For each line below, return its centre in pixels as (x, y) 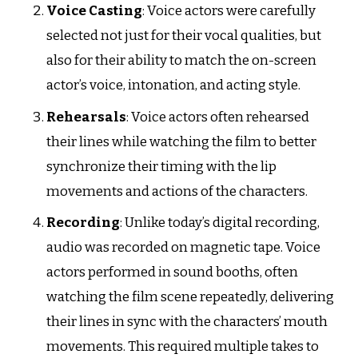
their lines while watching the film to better (181, 141)
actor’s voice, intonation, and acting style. (173, 86)
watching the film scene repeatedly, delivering (190, 297)
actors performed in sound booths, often (172, 272)
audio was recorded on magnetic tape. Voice (183, 248)
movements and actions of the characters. (177, 191)
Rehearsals (86, 117)
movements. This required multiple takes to (182, 347)
